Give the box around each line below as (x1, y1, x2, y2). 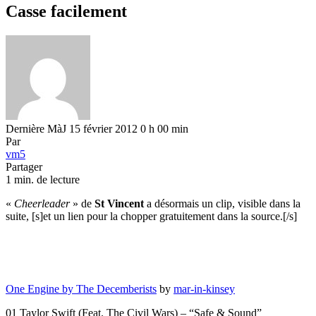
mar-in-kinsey (174, 282, 235, 295)
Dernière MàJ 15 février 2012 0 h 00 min (6, 122, 188, 135)
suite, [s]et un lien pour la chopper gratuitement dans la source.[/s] (6, 209, 297, 222)
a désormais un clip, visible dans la (144, 197, 300, 209)
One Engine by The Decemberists (6, 282, 157, 295)
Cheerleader (14, 197, 70, 209)
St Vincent (95, 197, 144, 209)
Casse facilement (6, 1, 127, 20)
